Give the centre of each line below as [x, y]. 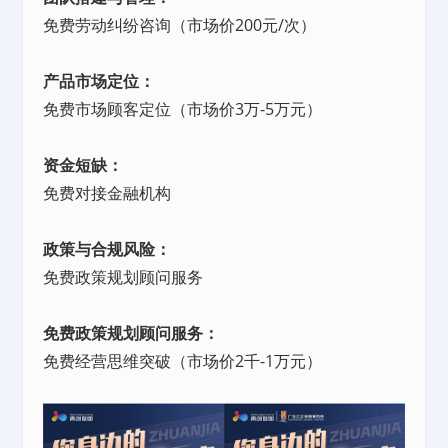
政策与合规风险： [107, 249]
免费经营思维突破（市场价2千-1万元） [183, 361]
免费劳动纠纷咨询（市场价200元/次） [180, 25]
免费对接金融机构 [107, 193]
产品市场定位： [99, 81]
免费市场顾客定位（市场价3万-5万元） [183, 109]
